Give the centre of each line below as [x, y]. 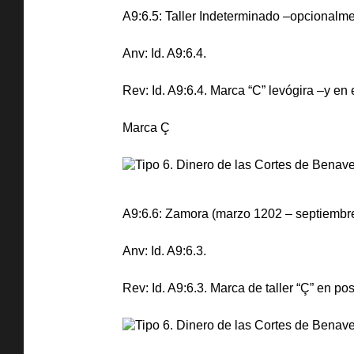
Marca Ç [146, 128]
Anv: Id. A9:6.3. [164, 251]
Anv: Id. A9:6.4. [164, 53]
